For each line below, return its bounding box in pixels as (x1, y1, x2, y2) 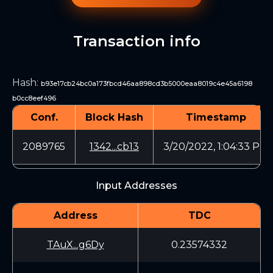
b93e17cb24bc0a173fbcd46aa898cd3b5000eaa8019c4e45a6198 (41, 80, 252, 88)
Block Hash (85, 112, 143, 123)
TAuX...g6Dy (46, 239, 104, 250)
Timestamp (186, 112, 246, 123)
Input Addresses (96, 180, 177, 191)
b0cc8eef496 (12, 94, 56, 102)
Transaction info (73, 32, 200, 50)
